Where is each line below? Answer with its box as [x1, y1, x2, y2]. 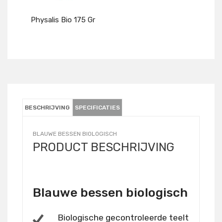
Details [55, 58, 82, 67]
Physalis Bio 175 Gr [31, 15, 95, 25]
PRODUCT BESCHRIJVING [33, 140, 174, 155]
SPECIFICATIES [75, 104, 120, 111]
